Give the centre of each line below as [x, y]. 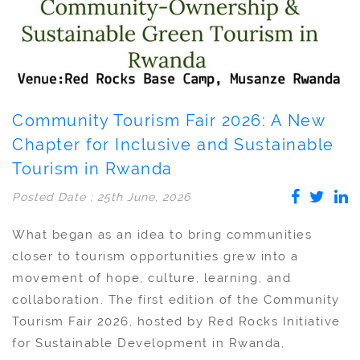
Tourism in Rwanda [92, 168]
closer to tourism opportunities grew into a [155, 256]
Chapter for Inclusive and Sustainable [173, 144]
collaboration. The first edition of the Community [176, 299]
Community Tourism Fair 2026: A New [168, 120]
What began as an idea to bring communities [162, 234]
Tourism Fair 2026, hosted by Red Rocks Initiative [176, 321]
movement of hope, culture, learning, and [151, 278]
